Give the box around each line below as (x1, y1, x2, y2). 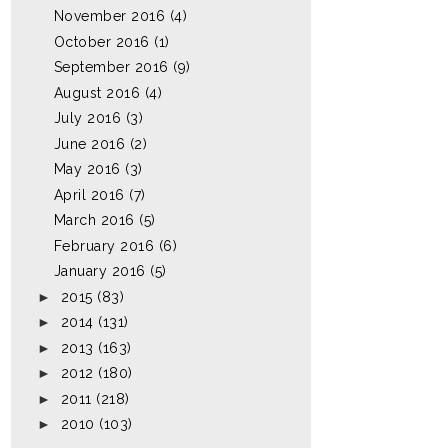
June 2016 (53, 135, 126, 152)
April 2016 (53, 186, 125, 203)
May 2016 (53, 161, 121, 177)
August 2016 (53, 84, 141, 101)
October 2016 (53, 33, 150, 50)
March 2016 (53, 212, 135, 228)
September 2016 (53, 59, 169, 75)
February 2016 (53, 237, 155, 254)
